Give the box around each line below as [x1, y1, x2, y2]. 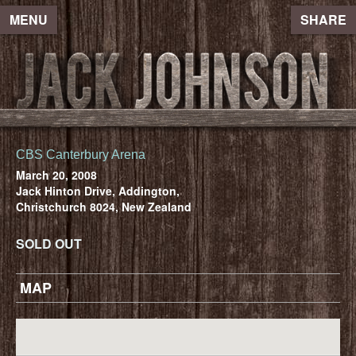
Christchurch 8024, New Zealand [16, 198, 192, 215]
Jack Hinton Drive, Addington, [16, 182, 180, 199]
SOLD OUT [16, 234, 82, 253]
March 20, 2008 [16, 166, 97, 183]
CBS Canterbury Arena [16, 147, 145, 161]
